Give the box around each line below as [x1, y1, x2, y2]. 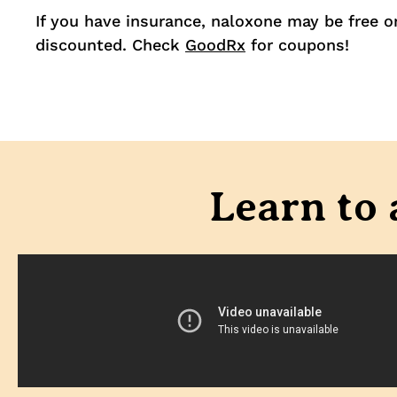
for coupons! [245, 35, 349, 55]
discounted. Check [35, 35, 185, 55]
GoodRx [185, 35, 245, 55]
